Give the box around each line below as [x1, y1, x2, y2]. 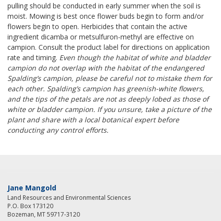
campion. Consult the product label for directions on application [7, 42, 210, 52]
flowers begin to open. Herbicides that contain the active [7, 22, 187, 31]
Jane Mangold [7, 183, 56, 192]
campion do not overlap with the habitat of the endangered [7, 63, 204, 73]
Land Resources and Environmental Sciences [7, 193, 131, 202]
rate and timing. [7, 53, 59, 62]
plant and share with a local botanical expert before [7, 115, 179, 124]
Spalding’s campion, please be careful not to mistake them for [7, 74, 212, 83]
